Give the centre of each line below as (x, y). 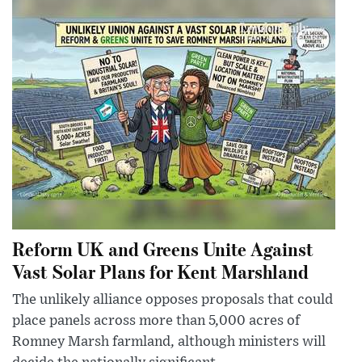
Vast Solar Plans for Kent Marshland (160, 271)
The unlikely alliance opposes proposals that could (173, 300)
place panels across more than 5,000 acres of (156, 321)
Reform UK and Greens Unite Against (163, 249)
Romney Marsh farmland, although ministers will (169, 342)
